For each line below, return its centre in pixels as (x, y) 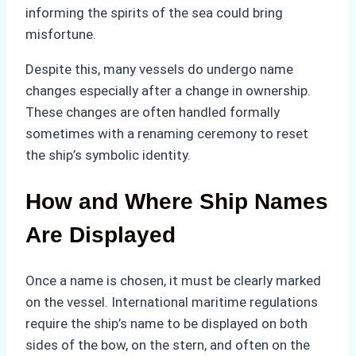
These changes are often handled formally (153, 112)
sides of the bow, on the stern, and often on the (168, 344)
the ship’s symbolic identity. (108, 155)
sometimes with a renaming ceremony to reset (167, 134)
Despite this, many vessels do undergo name (159, 70)
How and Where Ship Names (177, 201)
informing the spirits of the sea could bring (154, 13)
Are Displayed (101, 234)
